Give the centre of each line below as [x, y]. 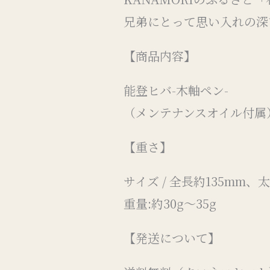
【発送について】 [172, 237]
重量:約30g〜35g [170, 203]
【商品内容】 [160, 55]
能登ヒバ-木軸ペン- [176, 90]
